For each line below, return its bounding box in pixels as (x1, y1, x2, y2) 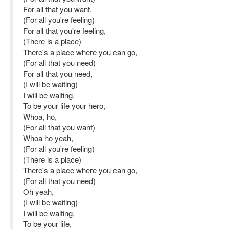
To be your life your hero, (23, 100, 105, 111)
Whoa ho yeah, (23, 132, 73, 143)
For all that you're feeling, (23, 25, 106, 36)
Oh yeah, (23, 186, 54, 197)
